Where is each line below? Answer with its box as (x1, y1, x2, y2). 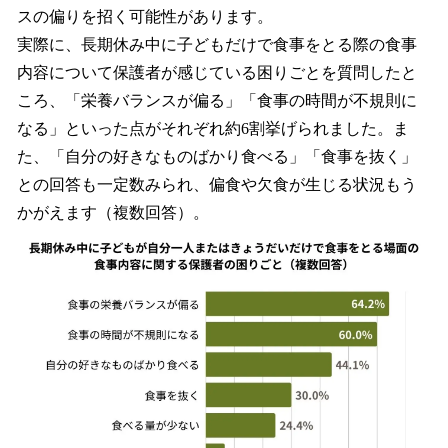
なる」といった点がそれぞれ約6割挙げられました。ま (17, 119, 409, 137)
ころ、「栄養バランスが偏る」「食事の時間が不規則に (17, 91, 417, 109)
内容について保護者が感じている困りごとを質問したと (17, 63, 417, 81)
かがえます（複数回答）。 (17, 203, 209, 221)
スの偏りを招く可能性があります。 (17, 7, 273, 25)
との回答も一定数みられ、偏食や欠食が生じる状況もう (17, 175, 417, 193)
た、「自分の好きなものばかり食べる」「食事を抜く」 (17, 147, 417, 165)
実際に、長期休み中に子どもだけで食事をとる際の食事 (17, 35, 417, 53)
